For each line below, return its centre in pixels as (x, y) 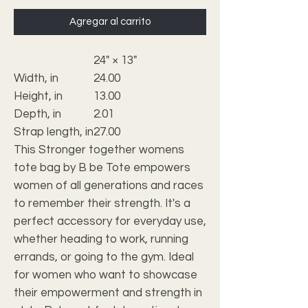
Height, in (38, 96)
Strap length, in (54, 132)
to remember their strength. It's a (102, 203)
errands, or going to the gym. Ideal (104, 257)
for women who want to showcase (106, 275)
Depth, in (37, 114)
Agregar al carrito (110, 21)
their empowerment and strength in (108, 293)
